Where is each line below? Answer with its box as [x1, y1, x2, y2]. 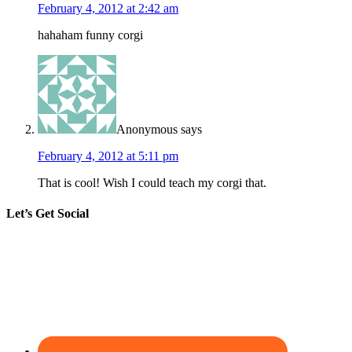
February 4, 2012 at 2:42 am [38, 2, 178, 16]
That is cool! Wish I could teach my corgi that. [38, 176, 266, 190]
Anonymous [116, 123, 178, 137]
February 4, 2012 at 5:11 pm [38, 149, 178, 163]
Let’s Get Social [6, 207, 89, 221]
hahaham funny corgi [38, 28, 143, 42]
